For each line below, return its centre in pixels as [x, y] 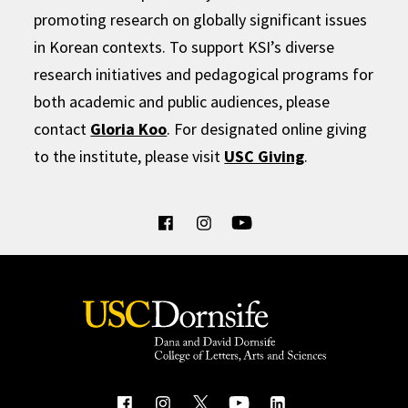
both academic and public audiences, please [182, 102]
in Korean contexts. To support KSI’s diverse [184, 47]
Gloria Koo [129, 129]
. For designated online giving [267, 129]
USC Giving [265, 157]
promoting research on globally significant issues [201, 20]
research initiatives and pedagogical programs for [204, 75]
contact [62, 129]
